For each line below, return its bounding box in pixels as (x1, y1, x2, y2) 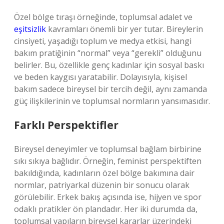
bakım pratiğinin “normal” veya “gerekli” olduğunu (14, 47, 201, 58)
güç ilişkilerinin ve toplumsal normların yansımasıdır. (14, 95, 210, 106)
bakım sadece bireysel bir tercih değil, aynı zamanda (14, 83, 207, 94)
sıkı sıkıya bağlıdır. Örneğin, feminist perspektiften (14, 155, 201, 166)
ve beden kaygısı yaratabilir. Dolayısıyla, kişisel (14, 71, 187, 82)
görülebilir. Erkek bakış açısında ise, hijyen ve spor (14, 191, 201, 202)
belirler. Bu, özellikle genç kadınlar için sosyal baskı (14, 59, 204, 70)
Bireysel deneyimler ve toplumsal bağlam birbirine (14, 143, 201, 154)
